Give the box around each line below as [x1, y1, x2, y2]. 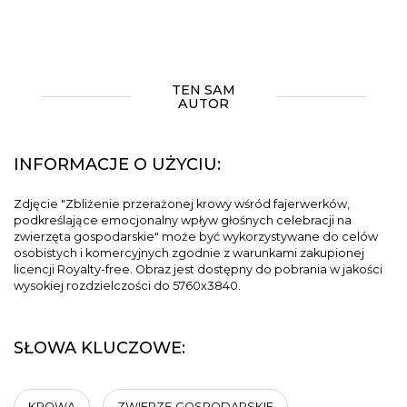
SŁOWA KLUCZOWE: [14, 338, 185, 358]
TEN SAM [171, 82, 235, 98]
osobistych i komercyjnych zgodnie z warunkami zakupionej [14, 246, 364, 260]
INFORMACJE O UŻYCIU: [14, 154, 221, 174]
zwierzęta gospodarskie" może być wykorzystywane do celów [14, 230, 378, 243]
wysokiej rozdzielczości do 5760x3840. [14, 279, 241, 293]
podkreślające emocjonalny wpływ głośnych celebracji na [14, 213, 352, 227]
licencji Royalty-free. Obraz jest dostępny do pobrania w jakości [14, 263, 382, 276]
